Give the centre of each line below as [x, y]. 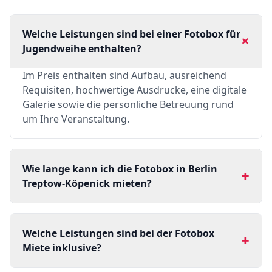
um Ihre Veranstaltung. [76, 119]
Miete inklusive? [62, 248]
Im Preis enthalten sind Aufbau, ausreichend [124, 75]
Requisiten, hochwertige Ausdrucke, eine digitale [134, 90]
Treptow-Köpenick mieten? [87, 183]
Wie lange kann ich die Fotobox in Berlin [120, 169]
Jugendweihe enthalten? [82, 49]
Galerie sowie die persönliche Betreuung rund [128, 104]
